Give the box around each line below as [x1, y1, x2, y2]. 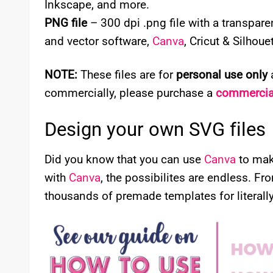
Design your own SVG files [44, 118, 266, 141]
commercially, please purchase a [44, 85, 216, 100]
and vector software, [44, 34, 152, 48]
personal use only [176, 67, 268, 82]
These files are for [77, 67, 176, 82]
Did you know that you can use [44, 152, 204, 167]
